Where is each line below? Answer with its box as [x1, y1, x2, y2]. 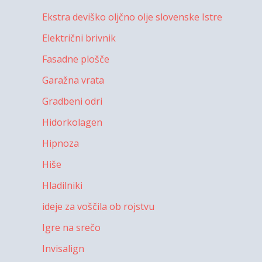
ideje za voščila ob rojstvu [42, 200, 154, 213]
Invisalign [42, 242, 84, 256]
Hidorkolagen [42, 116, 102, 129]
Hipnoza [42, 137, 79, 150]
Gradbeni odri [42, 95, 102, 108]
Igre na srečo [42, 221, 101, 235]
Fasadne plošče [42, 53, 109, 66]
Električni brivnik [42, 32, 116, 45]
